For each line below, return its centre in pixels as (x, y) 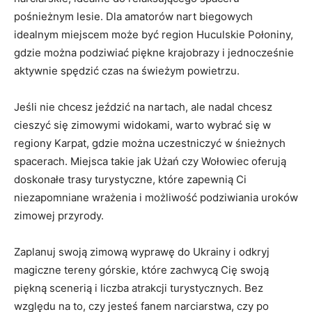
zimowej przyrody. (59, 216)
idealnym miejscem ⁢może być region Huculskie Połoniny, (154, 34)
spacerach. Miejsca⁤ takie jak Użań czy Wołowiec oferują (150, 161)
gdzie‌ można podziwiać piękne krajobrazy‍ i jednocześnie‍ (154, 53)
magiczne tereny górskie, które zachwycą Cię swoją (141, 270)
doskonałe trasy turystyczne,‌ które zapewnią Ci (130, 179)
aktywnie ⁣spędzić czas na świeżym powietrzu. (127, 71)
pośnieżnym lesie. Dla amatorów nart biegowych (133, 16)
